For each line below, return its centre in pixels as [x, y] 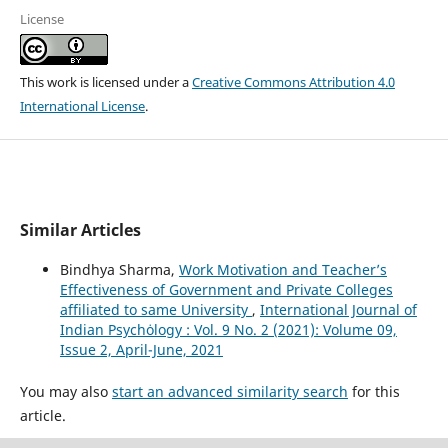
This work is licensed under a [105, 82]
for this [373, 391]
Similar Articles [80, 229]
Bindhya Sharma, [119, 269]
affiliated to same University [155, 309]
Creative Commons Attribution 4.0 [293, 82]
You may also [65, 391]
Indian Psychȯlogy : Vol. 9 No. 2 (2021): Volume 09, [228, 329]
